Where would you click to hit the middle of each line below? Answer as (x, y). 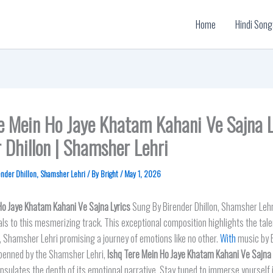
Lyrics (119, 207)
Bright (110, 174)
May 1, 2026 (143, 174)
